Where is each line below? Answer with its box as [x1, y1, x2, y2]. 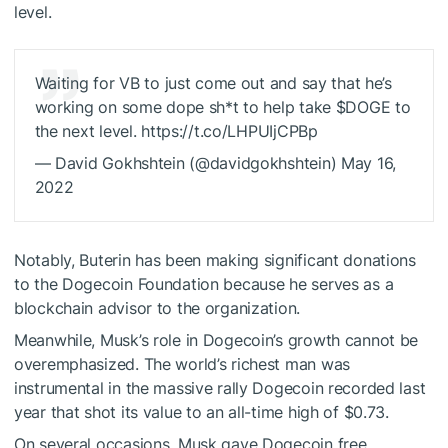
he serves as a [289, 273, 394, 294]
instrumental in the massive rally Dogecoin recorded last [14, 377, 426, 398]
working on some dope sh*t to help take [34, 97, 336, 118]
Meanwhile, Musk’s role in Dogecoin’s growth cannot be [14, 329, 419, 350]
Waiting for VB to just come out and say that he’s [34, 73, 392, 94]
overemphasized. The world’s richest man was [14, 353, 350, 374]
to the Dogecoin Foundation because [14, 273, 290, 294]
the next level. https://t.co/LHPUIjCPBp [34, 121, 318, 142]
